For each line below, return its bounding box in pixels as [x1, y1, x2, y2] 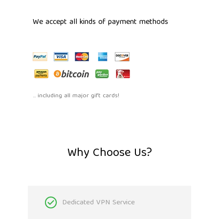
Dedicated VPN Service [62, 196, 135, 209]
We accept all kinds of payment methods [33, 15, 168, 29]
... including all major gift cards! [33, 90, 119, 102]
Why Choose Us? [67, 143, 152, 164]
